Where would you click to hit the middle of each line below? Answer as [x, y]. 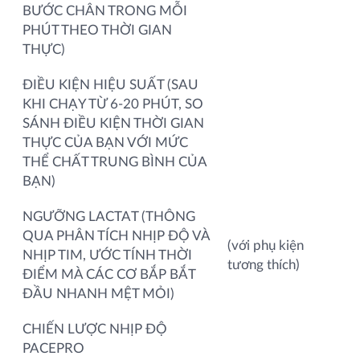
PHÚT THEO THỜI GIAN [97, 30]
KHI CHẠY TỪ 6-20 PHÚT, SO [113, 104]
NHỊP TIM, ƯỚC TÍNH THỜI [107, 255]
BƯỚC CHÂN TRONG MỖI [105, 10]
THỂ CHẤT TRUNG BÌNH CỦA [115, 162]
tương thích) [264, 264]
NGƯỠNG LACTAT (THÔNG [109, 216]
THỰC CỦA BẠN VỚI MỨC [105, 142]
